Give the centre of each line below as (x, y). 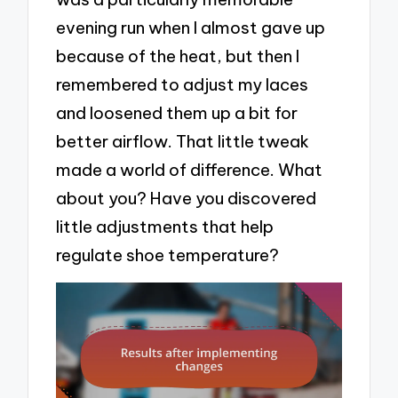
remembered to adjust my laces (183, 84)
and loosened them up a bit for (177, 112)
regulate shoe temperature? (168, 255)
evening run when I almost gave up (191, 27)
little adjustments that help (165, 226)
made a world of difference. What (190, 169)
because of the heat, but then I (178, 56)
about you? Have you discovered (187, 198)
